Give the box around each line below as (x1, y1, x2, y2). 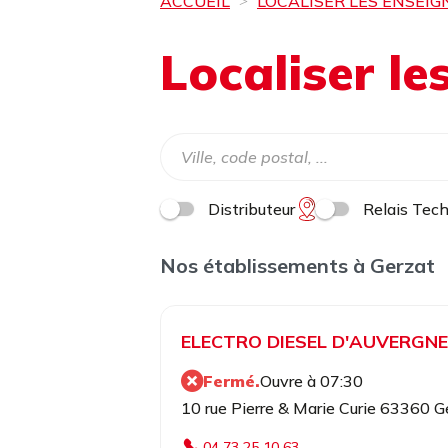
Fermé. (203, 371, 260, 391)
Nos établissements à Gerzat (160, 253, 435, 278)
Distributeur (208, 199, 295, 219)
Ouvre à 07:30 (260, 371, 363, 391)
